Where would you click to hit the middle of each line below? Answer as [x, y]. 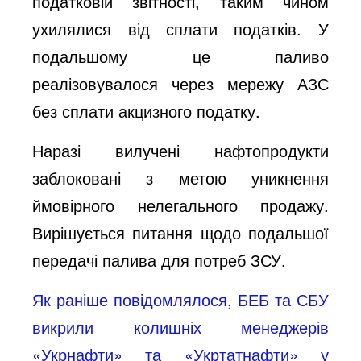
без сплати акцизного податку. [147, 110]
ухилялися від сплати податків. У [180, 28]
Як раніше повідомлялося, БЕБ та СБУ [180, 299]
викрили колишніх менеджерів [180, 326]
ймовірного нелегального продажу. [180, 205]
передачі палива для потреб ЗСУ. [160, 259]
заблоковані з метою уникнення [180, 177]
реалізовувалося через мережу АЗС [180, 83]
